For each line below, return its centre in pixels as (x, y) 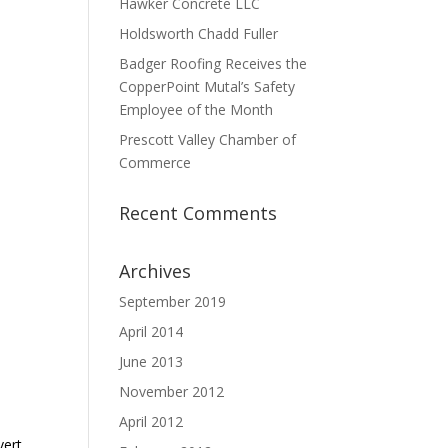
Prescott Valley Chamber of (208, 139)
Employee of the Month (196, 109)
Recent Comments (198, 213)
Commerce (155, 162)
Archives (155, 271)
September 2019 (173, 301)
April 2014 (151, 331)
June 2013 (151, 361)
